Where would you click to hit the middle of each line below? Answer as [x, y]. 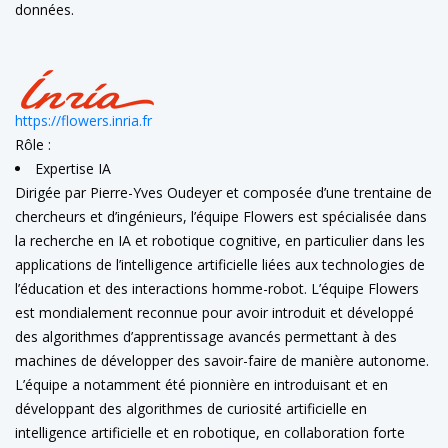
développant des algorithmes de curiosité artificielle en [191, 408]
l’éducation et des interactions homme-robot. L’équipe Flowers [217, 288]
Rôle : [33, 144]
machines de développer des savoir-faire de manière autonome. [222, 360]
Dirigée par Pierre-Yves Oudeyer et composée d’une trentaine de [223, 192]
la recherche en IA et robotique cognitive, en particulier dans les [220, 240]
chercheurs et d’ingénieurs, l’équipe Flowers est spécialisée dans [221, 216]
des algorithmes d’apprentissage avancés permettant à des [206, 336]
